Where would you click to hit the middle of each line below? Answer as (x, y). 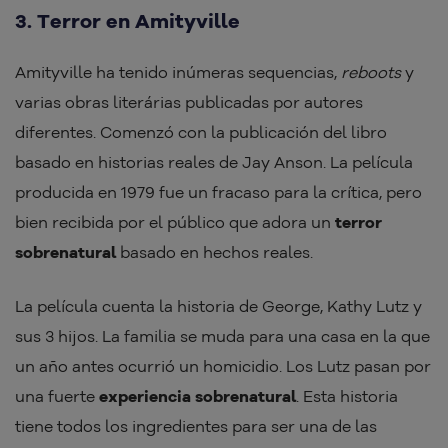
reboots (371, 72)
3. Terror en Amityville (127, 21)
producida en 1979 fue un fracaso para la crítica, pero (218, 192)
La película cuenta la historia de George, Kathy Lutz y (218, 306)
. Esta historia (347, 396)
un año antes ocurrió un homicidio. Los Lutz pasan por (223, 366)
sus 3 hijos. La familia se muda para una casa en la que (222, 336)
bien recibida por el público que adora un (175, 222)
